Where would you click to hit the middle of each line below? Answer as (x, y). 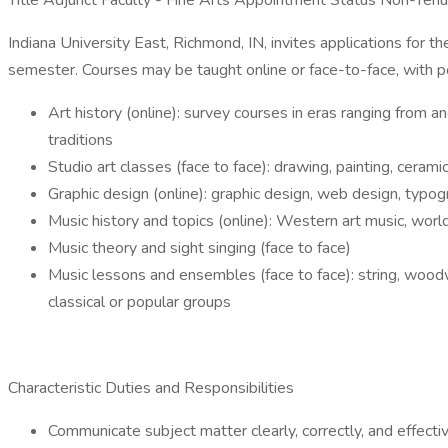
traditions (80, 140)
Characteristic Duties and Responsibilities (151, 388)
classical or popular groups (139, 302)
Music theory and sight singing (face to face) (199, 248)
